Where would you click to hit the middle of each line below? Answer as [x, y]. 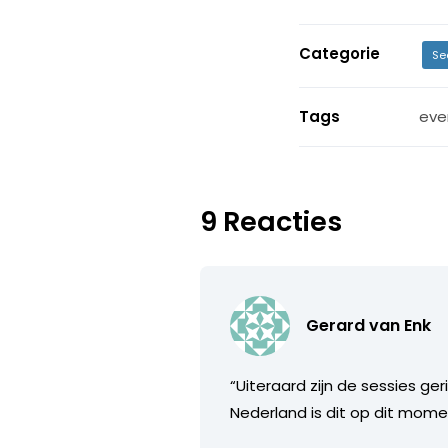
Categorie [339, 53]
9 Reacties [271, 221]
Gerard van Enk [369, 325]
